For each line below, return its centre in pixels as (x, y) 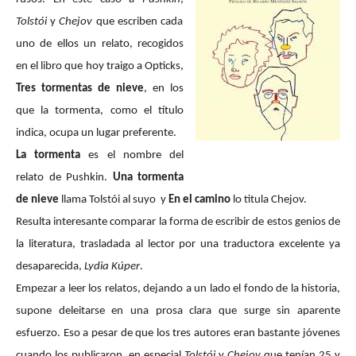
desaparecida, (50, 267)
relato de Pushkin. (64, 178)
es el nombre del (132, 155)
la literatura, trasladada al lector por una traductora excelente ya (178, 244)
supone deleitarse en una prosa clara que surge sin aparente (178, 311)
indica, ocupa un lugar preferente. (96, 133)
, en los (164, 89)
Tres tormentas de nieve (80, 89)
